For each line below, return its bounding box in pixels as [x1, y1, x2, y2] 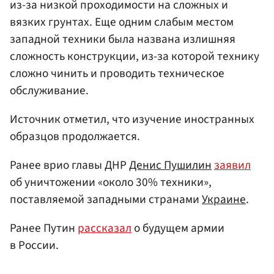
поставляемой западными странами [10, 191, 202, 209]
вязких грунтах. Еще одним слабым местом [10, 13, 234, 31]
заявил [214, 157, 251, 174]
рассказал [78, 220, 131, 237]
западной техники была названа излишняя [10, 30, 235, 48]
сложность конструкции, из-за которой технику [10, 47, 259, 65]
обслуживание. [10, 81, 89, 99]
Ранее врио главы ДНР [10, 157, 129, 174]
